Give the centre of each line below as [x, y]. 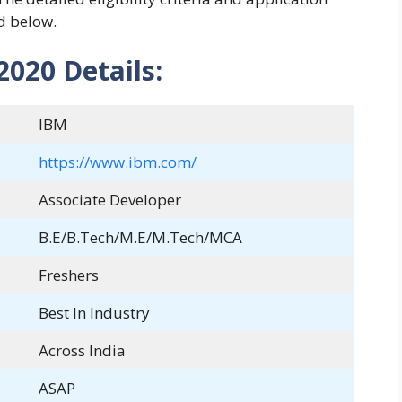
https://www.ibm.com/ [117, 162]
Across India [82, 351]
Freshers [68, 275]
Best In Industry [94, 313]
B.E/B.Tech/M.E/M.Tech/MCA [140, 238]
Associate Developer [109, 200]
